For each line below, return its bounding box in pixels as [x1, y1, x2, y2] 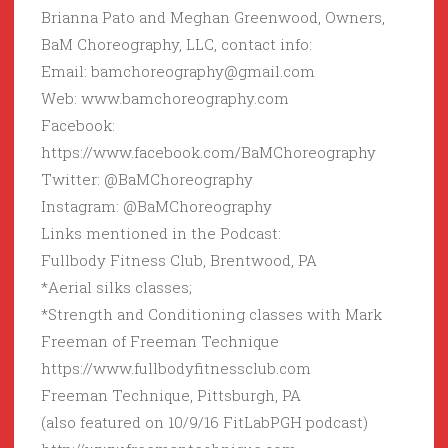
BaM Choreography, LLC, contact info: [41, 34, 312, 55]
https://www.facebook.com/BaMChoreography [41, 142, 376, 163]
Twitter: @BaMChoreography [41, 169, 253, 190]
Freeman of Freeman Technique [41, 331, 279, 352]
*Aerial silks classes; [41, 277, 192, 298]
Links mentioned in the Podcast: [41, 223, 281, 244]
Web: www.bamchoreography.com [41, 88, 289, 109]
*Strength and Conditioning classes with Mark [41, 304, 382, 325]
